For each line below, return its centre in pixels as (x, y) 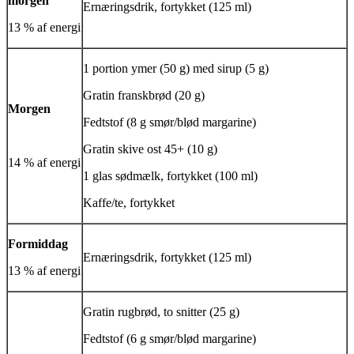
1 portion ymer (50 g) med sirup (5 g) (176, 69)
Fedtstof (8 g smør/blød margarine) (169, 122)
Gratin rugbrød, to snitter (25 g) (161, 312)
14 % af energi (44, 163)
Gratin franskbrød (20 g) (144, 96)
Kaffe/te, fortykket (129, 203)
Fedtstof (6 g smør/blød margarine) (169, 339)
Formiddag (38, 244)
